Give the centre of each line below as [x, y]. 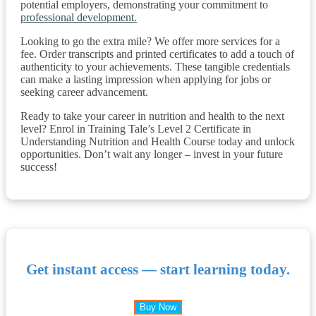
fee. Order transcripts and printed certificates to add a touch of [157, 54]
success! [39, 166]
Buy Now [158, 307]
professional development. [79, 17]
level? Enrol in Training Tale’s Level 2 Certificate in [136, 128]
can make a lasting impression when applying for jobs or [146, 79]
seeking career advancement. [84, 92]
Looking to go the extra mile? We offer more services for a [150, 41]
